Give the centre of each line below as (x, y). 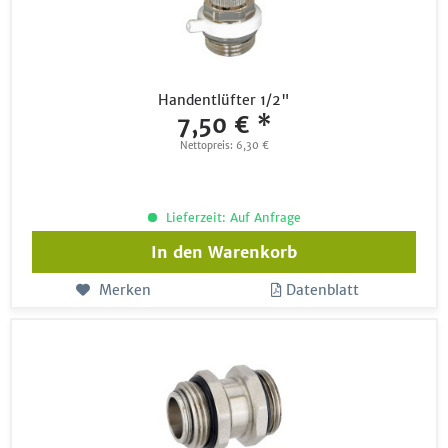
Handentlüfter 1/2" (224, 99)
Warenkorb (253, 251)
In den (177, 251)
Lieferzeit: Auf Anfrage (231, 217)
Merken (124, 289)
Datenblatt (323, 289)
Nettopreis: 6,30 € (224, 145)
